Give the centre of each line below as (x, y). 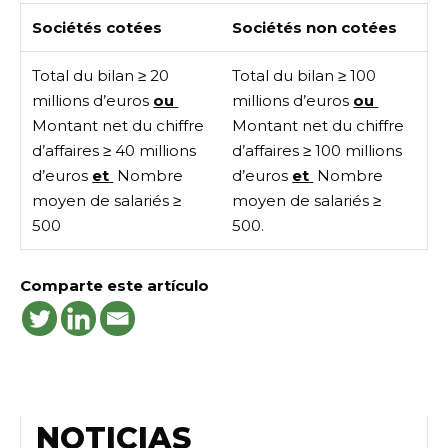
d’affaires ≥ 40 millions (114, 151)
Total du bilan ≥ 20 (101, 76)
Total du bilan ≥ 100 (304, 76)
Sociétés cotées (97, 28)
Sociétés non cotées (315, 28)
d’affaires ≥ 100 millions (317, 151)
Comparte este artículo (114, 285)
